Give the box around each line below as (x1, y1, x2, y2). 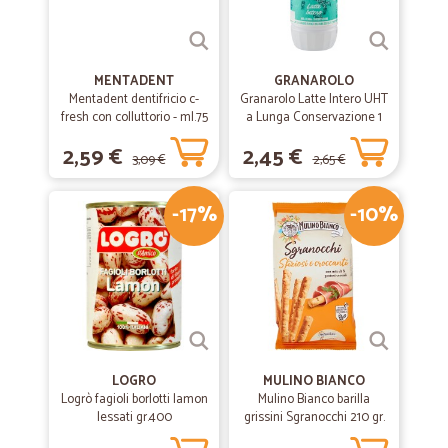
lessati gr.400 (96, 407, 172, 428)
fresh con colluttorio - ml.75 (60, 107, 208, 128)
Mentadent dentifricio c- (69, 89, 199, 110)
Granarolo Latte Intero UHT (240, 89, 388, 110)
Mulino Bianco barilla (258, 389, 370, 410)
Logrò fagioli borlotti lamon (60, 389, 208, 410)
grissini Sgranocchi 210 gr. (243, 407, 385, 428)
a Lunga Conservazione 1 (246, 107, 382, 128)
